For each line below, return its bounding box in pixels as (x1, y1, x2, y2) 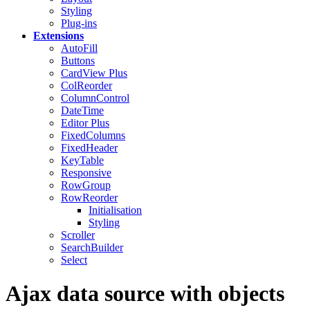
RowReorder (61, 192, 118, 203)
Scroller (61, 229, 95, 241)
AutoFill (61, 42, 98, 54)
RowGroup (61, 179, 111, 191)
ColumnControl (61, 92, 129, 104)
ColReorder (61, 80, 112, 91)
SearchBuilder (61, 241, 123, 253)
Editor (61, 117, 91, 129)
